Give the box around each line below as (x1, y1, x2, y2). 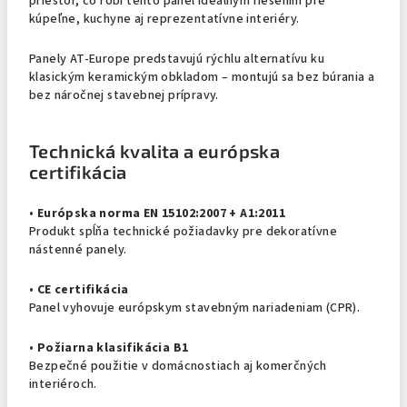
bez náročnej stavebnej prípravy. (29, 86, 219, 104)
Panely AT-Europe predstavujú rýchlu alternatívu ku (29, 50, 324, 68)
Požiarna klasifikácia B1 (36, 339, 189, 357)
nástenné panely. (29, 241, 127, 259)
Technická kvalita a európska (29, 140, 281, 162)
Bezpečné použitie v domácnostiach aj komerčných (29, 357, 327, 375)
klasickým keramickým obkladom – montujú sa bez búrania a (29, 68, 375, 86)
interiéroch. (29, 375, 97, 393)
